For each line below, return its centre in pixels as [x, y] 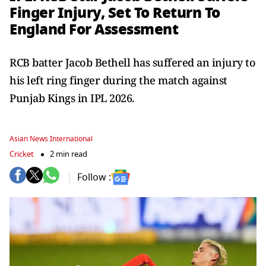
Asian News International [51, 139]
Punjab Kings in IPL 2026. [72, 98]
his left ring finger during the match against [118, 80]
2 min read [69, 154]
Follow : [94, 177]
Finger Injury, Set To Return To [115, 13]
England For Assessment [94, 29]
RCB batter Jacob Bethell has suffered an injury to [132, 62]
